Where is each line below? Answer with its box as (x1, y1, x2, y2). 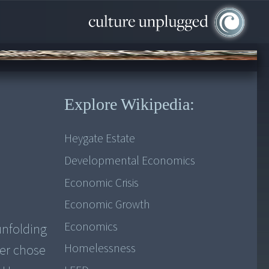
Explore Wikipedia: (64, 95, 195, 114)
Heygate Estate (64, 130, 135, 148)
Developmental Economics (64, 152, 195, 169)
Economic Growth (64, 196, 150, 214)
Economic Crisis (64, 174, 139, 192)
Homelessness (64, 240, 136, 258)
